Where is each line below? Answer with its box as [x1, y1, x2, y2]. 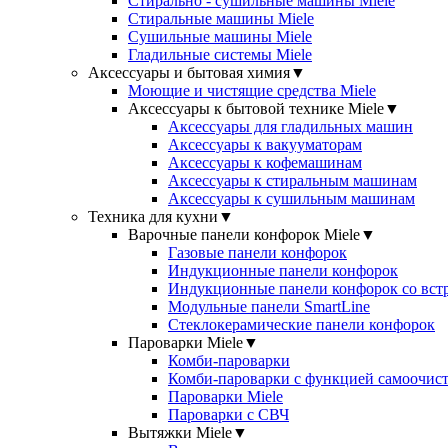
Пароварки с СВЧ [168, 406, 289, 423]
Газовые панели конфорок [168, 244, 347, 261]
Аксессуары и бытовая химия [88, 64, 290, 81]
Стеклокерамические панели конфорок [168, 316, 435, 333]
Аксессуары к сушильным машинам [168, 190, 415, 207]
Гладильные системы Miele [128, 46, 312, 63]
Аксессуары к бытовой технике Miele [128, 100, 384, 117]
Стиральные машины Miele [128, 10, 314, 27]
